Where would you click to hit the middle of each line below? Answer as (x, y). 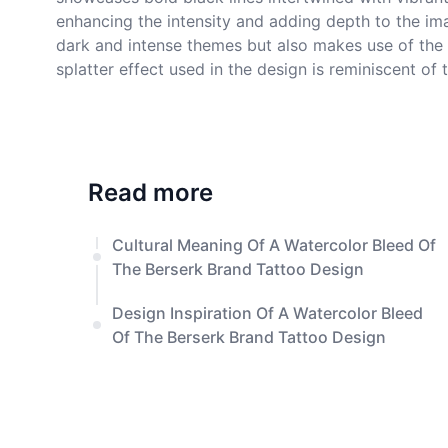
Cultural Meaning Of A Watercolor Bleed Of (274, 245)
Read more (150, 192)
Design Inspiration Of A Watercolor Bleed (267, 313)
